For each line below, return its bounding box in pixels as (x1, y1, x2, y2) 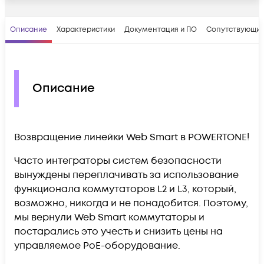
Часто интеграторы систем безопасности (14, 154, 222, 167)
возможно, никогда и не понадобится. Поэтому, (14, 196, 248, 210)
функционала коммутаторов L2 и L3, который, (14, 182, 236, 196)
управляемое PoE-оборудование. (14, 239, 183, 252)
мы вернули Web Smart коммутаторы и (14, 210, 204, 224)
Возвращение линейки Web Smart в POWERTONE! (14, 130, 249, 144)
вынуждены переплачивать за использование (14, 168, 239, 181)
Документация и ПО (124, 24, 197, 35)
